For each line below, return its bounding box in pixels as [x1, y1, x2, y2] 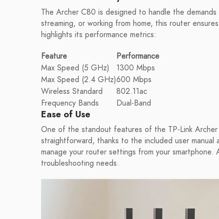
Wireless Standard [41, 86, 103, 97]
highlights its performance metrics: [41, 29, 156, 40]
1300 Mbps [116, 63, 155, 73]
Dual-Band [116, 98, 151, 109]
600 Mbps [116, 74, 152, 85]
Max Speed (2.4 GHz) [41, 74, 116, 85]
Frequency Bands [41, 98, 99, 109]
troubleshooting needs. [41, 158, 119, 169]
